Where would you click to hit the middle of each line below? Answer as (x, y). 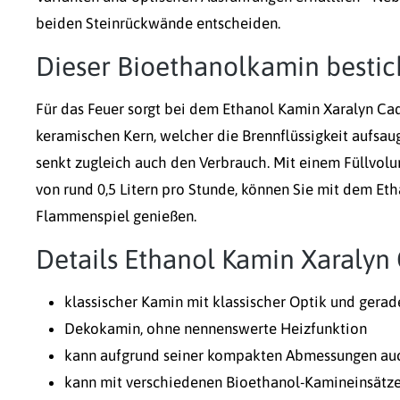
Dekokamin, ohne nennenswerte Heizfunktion (216, 328)
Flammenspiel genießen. (116, 216)
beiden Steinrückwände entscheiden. (158, 23)
